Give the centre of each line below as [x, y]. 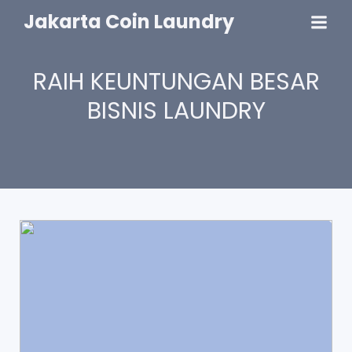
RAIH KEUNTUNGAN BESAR [176, 82]
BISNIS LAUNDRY [176, 111]
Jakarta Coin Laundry [129, 22]
